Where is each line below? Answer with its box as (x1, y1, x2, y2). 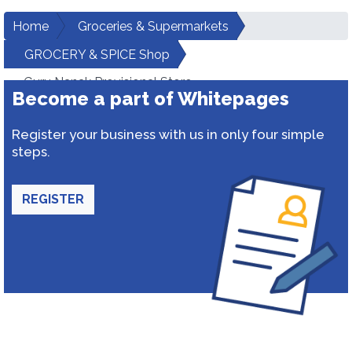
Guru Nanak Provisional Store (24, 75, 192, 90)
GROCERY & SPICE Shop (24, 47, 170, 62)
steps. (12, 144, 50, 159)
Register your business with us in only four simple (12, 126, 324, 142)
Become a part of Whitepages (12, 87, 289, 110)
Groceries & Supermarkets (78, 19, 229, 34)
